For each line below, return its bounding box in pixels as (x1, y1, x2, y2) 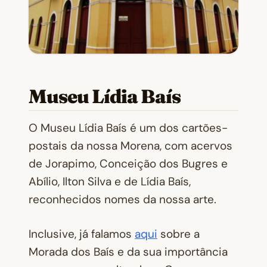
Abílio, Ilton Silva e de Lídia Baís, (29, 173, 191, 189)
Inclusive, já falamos (29, 226, 135, 242)
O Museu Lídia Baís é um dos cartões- (29, 120, 228, 135)
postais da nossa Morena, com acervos (29, 138, 232, 153)
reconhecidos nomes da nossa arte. (29, 191, 216, 207)
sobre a (157, 226, 200, 242)
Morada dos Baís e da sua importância (29, 244, 228, 260)
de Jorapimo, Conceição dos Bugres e (29, 156, 228, 171)
